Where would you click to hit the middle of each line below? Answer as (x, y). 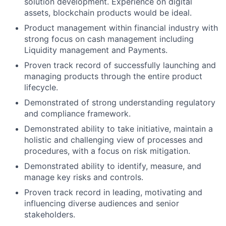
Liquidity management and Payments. (96, 50)
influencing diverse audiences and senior (102, 203)
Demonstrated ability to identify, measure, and (113, 166)
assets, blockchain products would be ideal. (108, 13)
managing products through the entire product (113, 76)
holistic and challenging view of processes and (114, 140)
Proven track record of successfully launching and (120, 65)
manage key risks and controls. (84, 177)
